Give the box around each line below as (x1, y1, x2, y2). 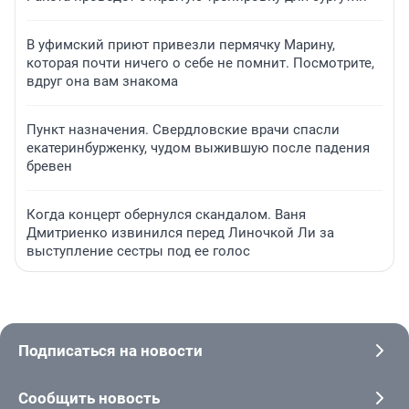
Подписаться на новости (18, 341, 203, 361)
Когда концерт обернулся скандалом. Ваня (26, 206, 306, 224)
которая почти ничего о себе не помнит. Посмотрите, (26, 55, 374, 72)
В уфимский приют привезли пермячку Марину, (26, 37, 335, 54)
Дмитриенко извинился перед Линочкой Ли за (26, 225, 334, 242)
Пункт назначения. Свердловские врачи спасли (26, 121, 340, 139)
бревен (26, 158, 72, 175)
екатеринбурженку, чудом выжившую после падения (26, 140, 370, 157)
